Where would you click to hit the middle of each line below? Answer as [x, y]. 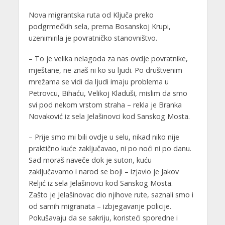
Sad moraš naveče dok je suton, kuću [90, 160]
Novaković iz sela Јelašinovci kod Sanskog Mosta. [109, 116]
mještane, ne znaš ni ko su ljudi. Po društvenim [105, 70]
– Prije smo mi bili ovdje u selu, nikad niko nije [104, 137]
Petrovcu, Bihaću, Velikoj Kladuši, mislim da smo [108, 93]
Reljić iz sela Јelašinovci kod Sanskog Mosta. [100, 183]
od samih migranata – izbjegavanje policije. [100, 206]
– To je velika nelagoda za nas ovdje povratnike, [108, 58]
